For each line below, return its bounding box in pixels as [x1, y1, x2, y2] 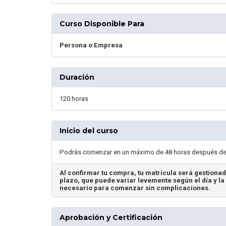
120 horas [60, 94, 88, 102]
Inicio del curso [60, 126, 118, 135]
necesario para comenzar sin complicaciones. [60, 184, 210, 192]
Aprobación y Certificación [60, 212, 162, 222]
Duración [60, 72, 94, 82]
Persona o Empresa [60, 41, 123, 49]
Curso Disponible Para [60, 19, 144, 28]
